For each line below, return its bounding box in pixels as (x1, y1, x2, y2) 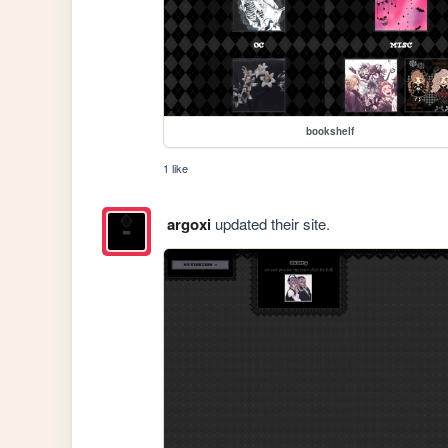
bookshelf (306, 124, 355, 139)
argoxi (166, 212, 211, 235)
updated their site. (210, 212, 330, 234)
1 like (163, 160, 189, 177)
